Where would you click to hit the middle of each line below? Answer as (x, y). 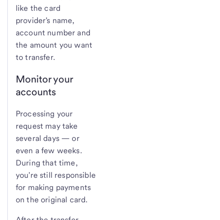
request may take (47, 126)
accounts (36, 92)
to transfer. (35, 57)
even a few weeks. (49, 150)
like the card (38, 8)
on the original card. (52, 199)
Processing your (44, 113)
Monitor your (44, 79)
